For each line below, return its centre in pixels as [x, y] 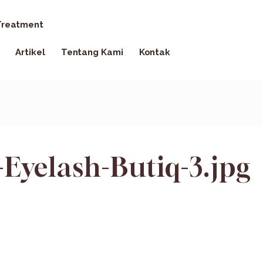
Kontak [155, 52]
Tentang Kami [92, 52]
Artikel [30, 52]
